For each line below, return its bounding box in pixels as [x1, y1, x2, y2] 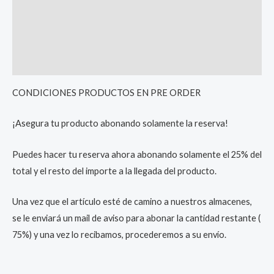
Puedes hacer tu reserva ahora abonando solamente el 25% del [12, 149, 262, 160]
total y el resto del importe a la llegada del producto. [12, 165, 217, 176]
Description [12, 6, 62, 17]
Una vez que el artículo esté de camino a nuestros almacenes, [12, 196, 252, 207]
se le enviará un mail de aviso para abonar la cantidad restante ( [12, 212, 261, 223]
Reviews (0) [12, 57, 61, 68]
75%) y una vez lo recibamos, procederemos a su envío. [12, 229, 226, 240]
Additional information [12, 32, 110, 43]
